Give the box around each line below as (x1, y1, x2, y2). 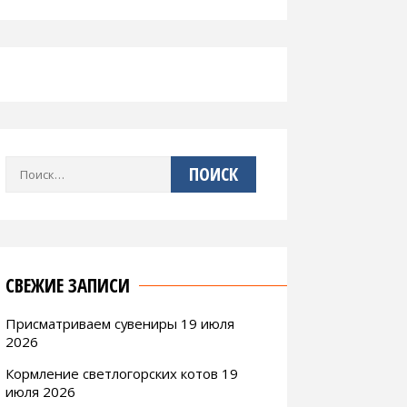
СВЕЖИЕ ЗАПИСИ (5, 272, 130, 298)
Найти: (5, 158, 44, 175)
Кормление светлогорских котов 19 (5, 363, 238, 382)
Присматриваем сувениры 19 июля (5, 313, 234, 333)
